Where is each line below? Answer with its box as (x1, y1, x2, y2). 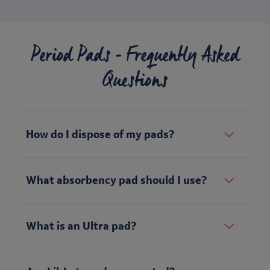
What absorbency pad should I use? (26, 174, 207, 187)
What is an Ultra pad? (26, 219, 136, 233)
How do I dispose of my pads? (26, 128, 174, 142)
